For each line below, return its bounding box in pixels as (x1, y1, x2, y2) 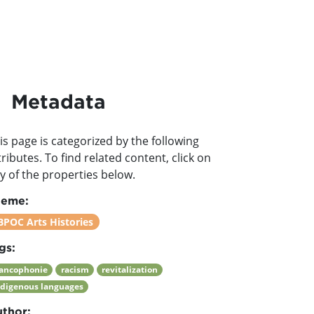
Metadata (11, 90, 106, 112)
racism (60, 264, 89, 275)
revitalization (101, 264, 158, 275)
